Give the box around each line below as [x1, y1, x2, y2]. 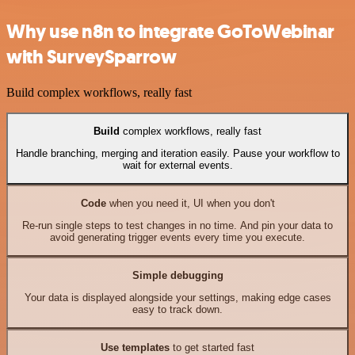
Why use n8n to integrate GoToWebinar [6, 18, 334, 44]
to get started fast [170, 342, 254, 353]
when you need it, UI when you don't [105, 197, 275, 210]
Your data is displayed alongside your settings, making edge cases [24, 292, 331, 304]
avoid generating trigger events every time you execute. [50, 231, 305, 244]
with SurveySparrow [6, 44, 177, 70]
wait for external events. [122, 159, 233, 172]
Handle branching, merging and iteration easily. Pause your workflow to [15, 147, 340, 160]
